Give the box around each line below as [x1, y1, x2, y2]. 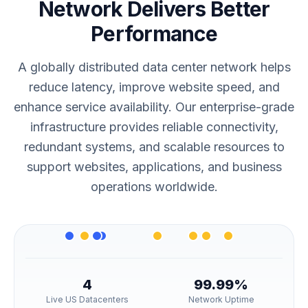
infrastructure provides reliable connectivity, [30, 120, 278, 134]
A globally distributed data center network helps [17, 60, 291, 74]
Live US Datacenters [45, 294, 129, 305]
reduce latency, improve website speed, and [28, 80, 280, 94]
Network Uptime [188, 294, 254, 305]
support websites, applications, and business [26, 159, 282, 174]
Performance [91, 21, 217, 46]
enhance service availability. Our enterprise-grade [14, 100, 294, 114]
